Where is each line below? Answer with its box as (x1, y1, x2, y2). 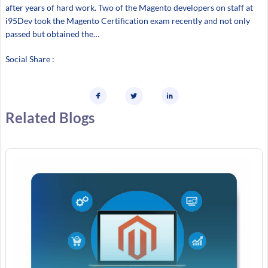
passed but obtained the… (5, 29, 99, 39)
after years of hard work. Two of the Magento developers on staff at (5, 2, 253, 13)
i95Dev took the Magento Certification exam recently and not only (5, 16, 250, 26)
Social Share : (5, 54, 54, 65)
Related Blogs (5, 108, 95, 126)
